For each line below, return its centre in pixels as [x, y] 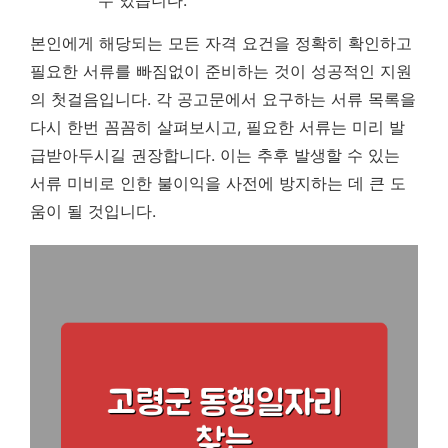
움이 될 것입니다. [93, 211]
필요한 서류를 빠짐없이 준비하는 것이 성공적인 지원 [221, 71]
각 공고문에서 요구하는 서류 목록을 [283, 99]
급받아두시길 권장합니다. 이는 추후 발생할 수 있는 [215, 155]
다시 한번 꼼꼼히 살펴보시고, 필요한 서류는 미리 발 [217, 127]
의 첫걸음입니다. [90, 99]
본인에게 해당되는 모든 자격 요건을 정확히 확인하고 [221, 43]
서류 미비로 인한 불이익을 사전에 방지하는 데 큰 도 [218, 183]
